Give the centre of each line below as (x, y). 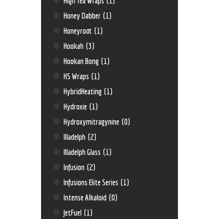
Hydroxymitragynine (92, 121)
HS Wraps (77, 76)
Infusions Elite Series (92, 182)
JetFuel (74, 212)
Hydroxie (76, 106)
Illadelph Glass (83, 152)
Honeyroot (79, 30)
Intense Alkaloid (86, 197)
